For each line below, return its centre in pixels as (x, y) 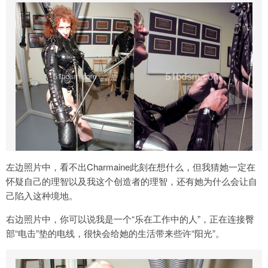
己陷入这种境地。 (42, 196)
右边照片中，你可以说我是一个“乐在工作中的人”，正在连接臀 (130, 219)
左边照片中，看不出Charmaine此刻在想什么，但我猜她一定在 (131, 167)
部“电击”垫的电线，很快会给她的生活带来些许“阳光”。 (115, 233)
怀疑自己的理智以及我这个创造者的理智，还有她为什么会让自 (132, 181)
